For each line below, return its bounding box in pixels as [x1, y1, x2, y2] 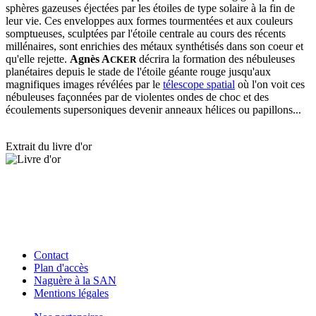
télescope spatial [163, 78, 235, 90]
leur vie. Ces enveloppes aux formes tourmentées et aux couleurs [6, 15, 293, 27]
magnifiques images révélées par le [6, 78, 163, 90]
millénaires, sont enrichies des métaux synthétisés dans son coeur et [6, 40, 303, 52]
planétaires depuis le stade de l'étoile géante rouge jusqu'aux [6, 66, 271, 78]
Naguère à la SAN [34, 274, 116, 286]
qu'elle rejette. [6, 53, 70, 65]
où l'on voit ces [235, 78, 305, 90]
